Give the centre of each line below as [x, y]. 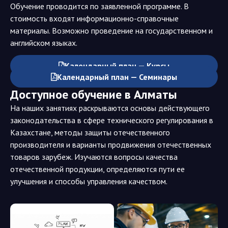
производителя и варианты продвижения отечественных [111, 145]
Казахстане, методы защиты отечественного [90, 132]
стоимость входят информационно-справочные [94, 18]
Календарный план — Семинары [117, 77]
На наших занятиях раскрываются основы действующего [110, 108]
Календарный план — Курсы [117, 66]
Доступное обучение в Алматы [94, 94]
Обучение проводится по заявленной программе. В [99, 6]
